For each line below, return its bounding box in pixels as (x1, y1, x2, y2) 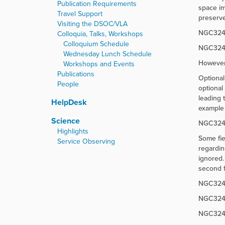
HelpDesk (51, 96, 87, 108)
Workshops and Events (63, 59, 135, 69)
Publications (57, 69, 94, 79)
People (57, 79, 79, 89)
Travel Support (57, 9, 102, 19)
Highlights (57, 126, 88, 137)
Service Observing (57, 136, 115, 147)
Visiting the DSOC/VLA (57, 19, 128, 29)
